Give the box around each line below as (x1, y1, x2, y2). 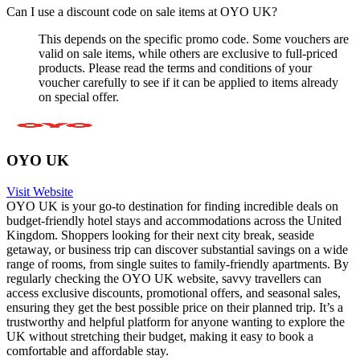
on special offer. (39, 90, 119, 104)
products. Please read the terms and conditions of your (39, 61, 312, 76)
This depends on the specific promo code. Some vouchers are (39, 32, 349, 47)
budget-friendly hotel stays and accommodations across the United (6, 213, 342, 227)
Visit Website (6, 184, 73, 198)
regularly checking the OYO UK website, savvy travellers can (6, 271, 321, 285)
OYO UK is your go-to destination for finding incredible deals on (6, 198, 338, 213)
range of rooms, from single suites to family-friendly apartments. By (6, 256, 349, 271)
